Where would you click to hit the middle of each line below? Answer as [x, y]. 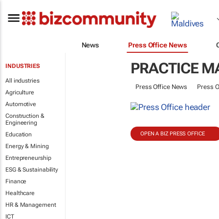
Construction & [25, 116]
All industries [22, 81]
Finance [16, 181]
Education [19, 134]
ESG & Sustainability [32, 170]
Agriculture [20, 92]
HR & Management [31, 205]
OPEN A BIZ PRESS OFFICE [172, 134]
